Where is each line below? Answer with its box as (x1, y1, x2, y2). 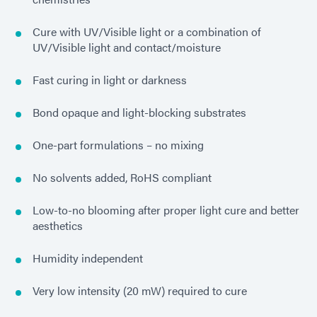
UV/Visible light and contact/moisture (33, 39, 221, 56)
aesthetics (33, 217, 83, 234)
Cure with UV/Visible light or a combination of (33, 23, 261, 40)
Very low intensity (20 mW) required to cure (33, 282, 247, 299)
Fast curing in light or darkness (33, 71, 187, 88)
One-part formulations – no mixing (33, 137, 204, 154)
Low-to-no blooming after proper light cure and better (33, 202, 299, 219)
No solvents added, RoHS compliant (33, 169, 212, 186)
